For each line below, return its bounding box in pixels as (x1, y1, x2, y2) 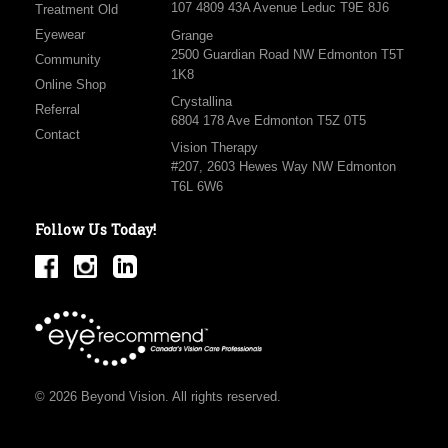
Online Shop (35, 77, 106, 93)
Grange (170, 27, 213, 43)
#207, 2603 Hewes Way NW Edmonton (170, 158, 396, 174)
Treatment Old (35, 2, 118, 18)
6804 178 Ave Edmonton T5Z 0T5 (170, 112, 366, 128)
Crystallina (170, 93, 232, 109)
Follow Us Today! (35, 219, 156, 239)
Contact (35, 127, 80, 143)
